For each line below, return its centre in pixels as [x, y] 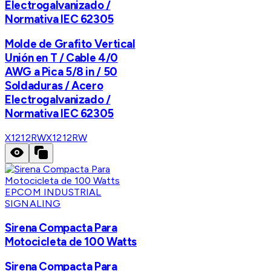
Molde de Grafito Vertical [70, 44]
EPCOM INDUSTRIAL [53, 192]
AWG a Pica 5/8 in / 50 [61, 72]
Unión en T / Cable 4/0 [61, 58]
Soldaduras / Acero [54, 86]
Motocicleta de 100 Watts [71, 241]
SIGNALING [33, 203]
